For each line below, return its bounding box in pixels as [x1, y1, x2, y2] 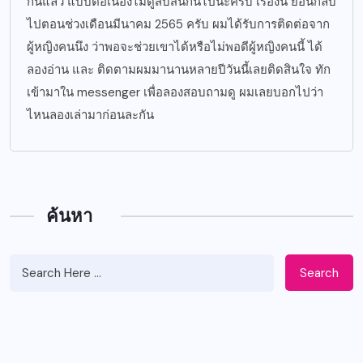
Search [300, 264, 339, 281]
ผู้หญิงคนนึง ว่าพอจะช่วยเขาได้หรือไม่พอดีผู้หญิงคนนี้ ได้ [27, 39, 322, 56]
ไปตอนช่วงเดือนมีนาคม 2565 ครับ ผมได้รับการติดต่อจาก [27, 16, 330, 33]
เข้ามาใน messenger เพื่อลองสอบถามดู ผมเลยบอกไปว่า [27, 84, 323, 101]
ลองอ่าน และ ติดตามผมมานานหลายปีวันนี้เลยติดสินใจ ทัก [27, 62, 331, 79]
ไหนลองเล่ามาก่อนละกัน [27, 107, 154, 124]
